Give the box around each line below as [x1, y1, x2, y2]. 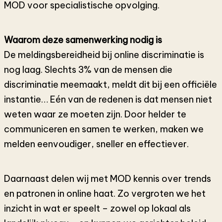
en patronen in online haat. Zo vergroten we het [4, 188, 206, 200]
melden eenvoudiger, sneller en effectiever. [4, 138, 189, 150]
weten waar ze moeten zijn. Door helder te [4, 109, 186, 120]
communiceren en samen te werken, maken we [4, 123, 204, 135]
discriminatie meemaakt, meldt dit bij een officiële [4, 79, 217, 91]
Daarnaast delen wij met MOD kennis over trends [4, 173, 211, 185]
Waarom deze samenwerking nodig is [4, 34, 162, 46]
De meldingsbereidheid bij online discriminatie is [4, 49, 204, 61]
